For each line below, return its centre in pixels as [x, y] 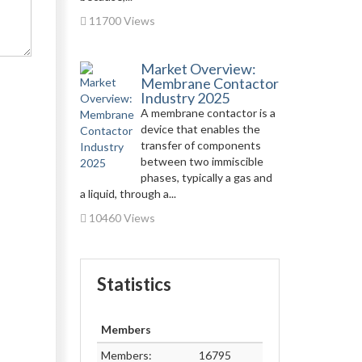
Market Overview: [198, 69]
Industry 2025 [185, 98]
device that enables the [200, 129]
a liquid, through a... [128, 194]
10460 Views [120, 218]
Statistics [134, 284]
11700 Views [120, 21]
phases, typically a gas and [206, 177]
